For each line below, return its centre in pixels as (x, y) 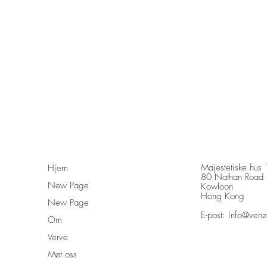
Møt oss (62, 255)
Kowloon (217, 187)
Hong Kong (223, 196)
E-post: (215, 215)
